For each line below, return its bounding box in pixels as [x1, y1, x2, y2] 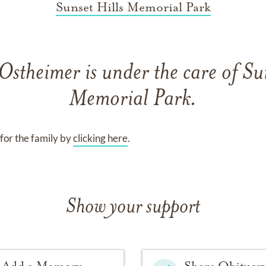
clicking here [73, 132, 128, 144]
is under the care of [84, 62, 242, 85]
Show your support [66, 197, 200, 218]
